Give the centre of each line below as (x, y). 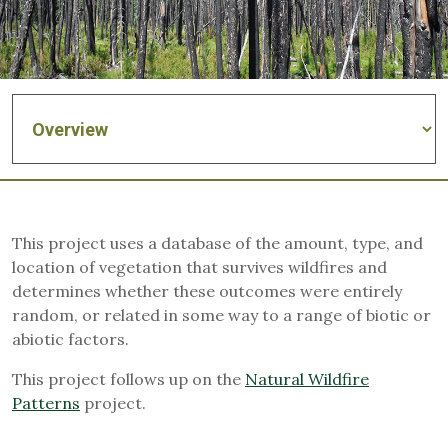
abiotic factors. (70, 339)
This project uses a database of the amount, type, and (217, 243)
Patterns (46, 403)
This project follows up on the (128, 379)
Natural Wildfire (307, 379)
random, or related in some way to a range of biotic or (221, 315)
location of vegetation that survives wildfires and (199, 267)
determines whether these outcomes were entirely (207, 291)
